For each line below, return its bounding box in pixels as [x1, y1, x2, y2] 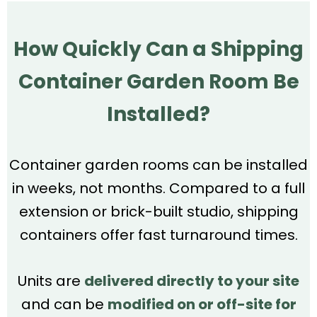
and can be [21, 294, 108, 314]
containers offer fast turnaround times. [19, 224, 298, 245]
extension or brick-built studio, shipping [18, 201, 299, 221]
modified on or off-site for [107, 294, 296, 314]
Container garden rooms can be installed [9, 154, 308, 175]
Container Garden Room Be [18, 67, 299, 96]
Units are [18, 270, 84, 291]
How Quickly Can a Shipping [13, 35, 304, 63]
